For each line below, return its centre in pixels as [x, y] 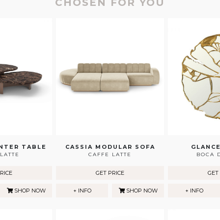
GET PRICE [110, 173]
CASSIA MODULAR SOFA [110, 147]
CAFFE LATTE [110, 155]
